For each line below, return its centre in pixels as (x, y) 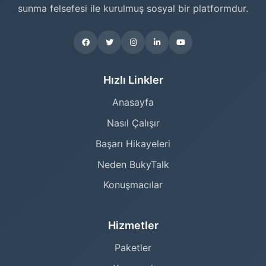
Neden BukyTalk (133, 164)
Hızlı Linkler (133, 80)
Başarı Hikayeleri (133, 143)
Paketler (133, 248)
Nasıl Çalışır (133, 123)
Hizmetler (133, 226)
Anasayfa (133, 102)
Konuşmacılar (133, 185)
